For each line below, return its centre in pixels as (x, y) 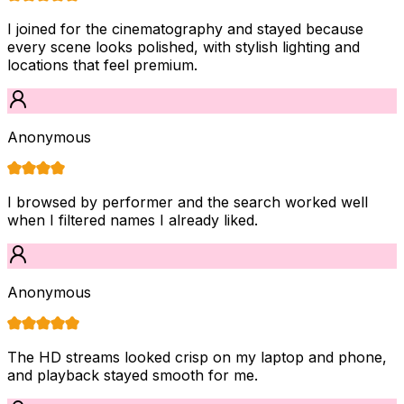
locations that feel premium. (102, 64)
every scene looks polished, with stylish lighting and (184, 46)
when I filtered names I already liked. (133, 220)
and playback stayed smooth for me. (133, 375)
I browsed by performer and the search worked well (188, 202)
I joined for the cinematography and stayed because (185, 28)
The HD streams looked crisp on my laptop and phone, (197, 357)
